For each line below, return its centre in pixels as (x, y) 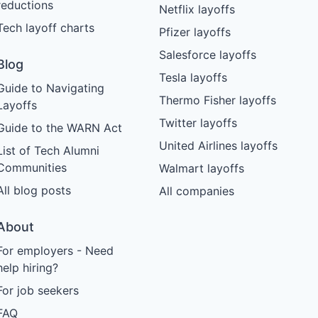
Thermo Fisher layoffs (217, 100)
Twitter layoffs (198, 123)
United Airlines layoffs (218, 146)
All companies (196, 191)
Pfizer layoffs (194, 32)
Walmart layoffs (201, 169)
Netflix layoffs (197, 10)
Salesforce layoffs (207, 55)
